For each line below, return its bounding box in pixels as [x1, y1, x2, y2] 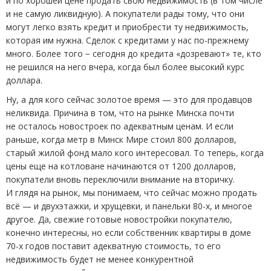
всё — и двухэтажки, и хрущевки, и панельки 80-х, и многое [6, 200, 252, 212]
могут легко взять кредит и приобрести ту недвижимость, [6, 21, 249, 33]
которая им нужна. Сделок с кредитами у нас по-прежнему [6, 34, 249, 46]
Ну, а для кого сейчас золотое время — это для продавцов [6, 93, 252, 105]
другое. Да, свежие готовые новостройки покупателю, [6, 213, 232, 225]
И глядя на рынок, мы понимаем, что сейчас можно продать [6, 186, 257, 198]
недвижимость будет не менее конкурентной [6, 253, 194, 265]
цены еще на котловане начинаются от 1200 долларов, [6, 160, 236, 172]
